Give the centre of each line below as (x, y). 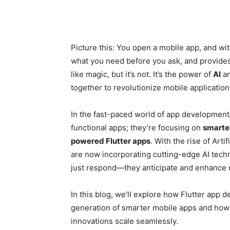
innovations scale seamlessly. (124, 221)
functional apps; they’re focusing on (137, 128)
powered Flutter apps (111, 141)
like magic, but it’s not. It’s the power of (142, 74)
